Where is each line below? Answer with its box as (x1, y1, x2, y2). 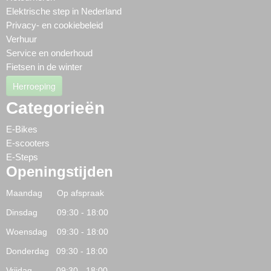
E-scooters (6, 138, 50, 148)
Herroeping (13, 80, 56, 92)
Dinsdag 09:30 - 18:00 (6, 207, 108, 217)
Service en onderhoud (6, 48, 93, 58)
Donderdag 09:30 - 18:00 (6, 246, 108, 256)
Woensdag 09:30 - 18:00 (6, 227, 108, 237)
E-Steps (6, 152, 38, 162)
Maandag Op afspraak (6, 188, 104, 198)
